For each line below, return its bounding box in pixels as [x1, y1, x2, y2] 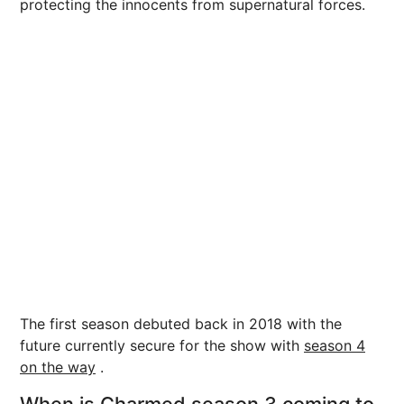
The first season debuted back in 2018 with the [20, 315, 342, 334]
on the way [20, 358, 96, 377]
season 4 [304, 336, 365, 355]
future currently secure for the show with [20, 336, 304, 355]
